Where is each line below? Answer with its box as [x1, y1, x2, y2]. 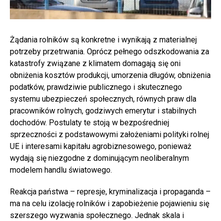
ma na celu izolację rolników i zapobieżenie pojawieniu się [10, 198, 209, 208]
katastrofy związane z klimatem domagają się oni [10, 58, 181, 68]
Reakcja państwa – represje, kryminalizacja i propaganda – [10, 186, 211, 196]
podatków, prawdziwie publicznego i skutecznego [10, 82, 182, 92]
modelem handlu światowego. [10, 165, 112, 175]
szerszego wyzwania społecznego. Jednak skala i [10, 210, 184, 220]
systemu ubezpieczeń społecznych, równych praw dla [10, 94, 196, 104]
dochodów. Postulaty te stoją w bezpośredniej [10, 117, 169, 127]
